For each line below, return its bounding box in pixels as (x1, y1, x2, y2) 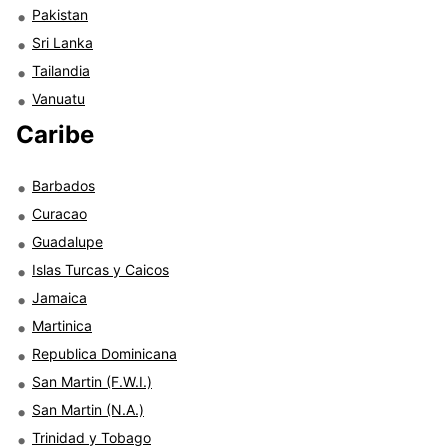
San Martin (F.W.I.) (32, 372, 152, 390)
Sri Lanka (32, 33, 93, 51)
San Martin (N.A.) (32, 400, 144, 418)
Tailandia (32, 61, 90, 79)
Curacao (32, 204, 87, 222)
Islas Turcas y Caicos (32, 260, 169, 278)
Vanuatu (32, 89, 85, 107)
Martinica (32, 316, 92, 334)
